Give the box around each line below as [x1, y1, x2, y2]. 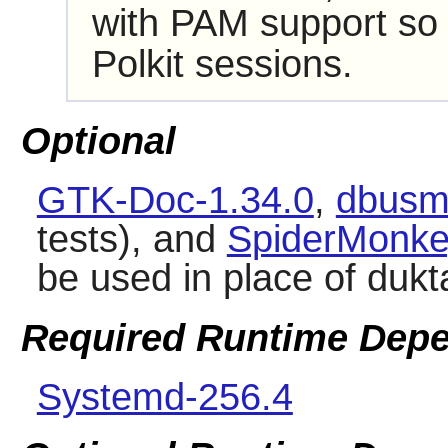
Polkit [91, 42, 184, 85]
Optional [20, 120, 176, 163]
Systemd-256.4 [36, 375, 293, 418]
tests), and [36, 218, 227, 261]
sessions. [183, 42, 353, 85]
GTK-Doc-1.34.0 [36, 179, 314, 222]
